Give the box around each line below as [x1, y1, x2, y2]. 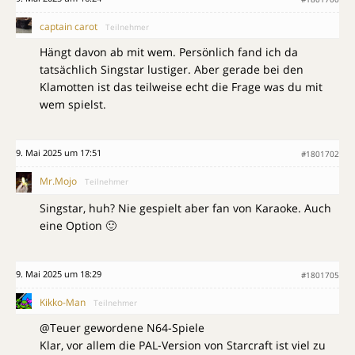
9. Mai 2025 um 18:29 [16, 268, 101, 281]
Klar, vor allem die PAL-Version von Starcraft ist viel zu [40, 338, 326, 353]
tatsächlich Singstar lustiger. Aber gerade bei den [40, 61, 303, 77]
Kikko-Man [40, 296, 86, 310]
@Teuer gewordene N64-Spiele [40, 320, 204, 336]
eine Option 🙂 [40, 218, 116, 234]
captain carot [40, 19, 97, 33]
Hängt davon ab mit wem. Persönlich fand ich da [40, 44, 298, 59]
